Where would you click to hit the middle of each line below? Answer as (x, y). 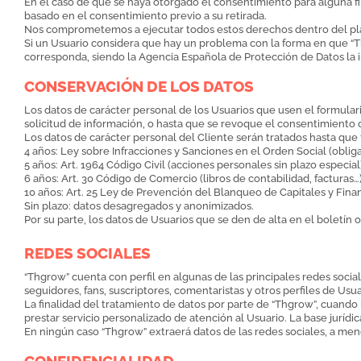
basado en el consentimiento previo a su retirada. (147, 16)
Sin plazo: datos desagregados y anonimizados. (139, 206)
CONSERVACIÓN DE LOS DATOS (139, 87)
